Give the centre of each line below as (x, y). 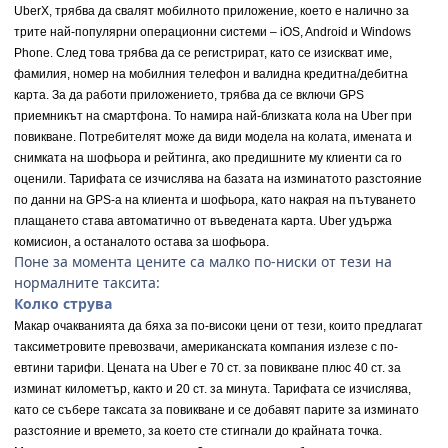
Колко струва (63, 304)
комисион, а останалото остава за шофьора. (141, 242)
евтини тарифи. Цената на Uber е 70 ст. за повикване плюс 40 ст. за (207, 368)
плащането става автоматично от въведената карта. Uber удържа (203, 221)
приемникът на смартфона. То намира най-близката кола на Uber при (213, 116)
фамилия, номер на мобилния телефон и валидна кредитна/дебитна (211, 74)
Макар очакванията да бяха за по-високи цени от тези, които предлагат (218, 326)
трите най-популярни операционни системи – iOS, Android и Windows (212, 32)
